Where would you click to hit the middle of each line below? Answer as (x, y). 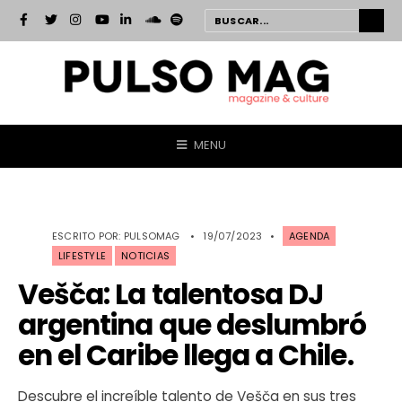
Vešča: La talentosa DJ (171, 294)
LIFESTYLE (82, 255)
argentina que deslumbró (192, 324)
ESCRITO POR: (88, 236)
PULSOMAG (152, 236)
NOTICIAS (145, 255)
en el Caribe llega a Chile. (186, 355)
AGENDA (310, 236)
